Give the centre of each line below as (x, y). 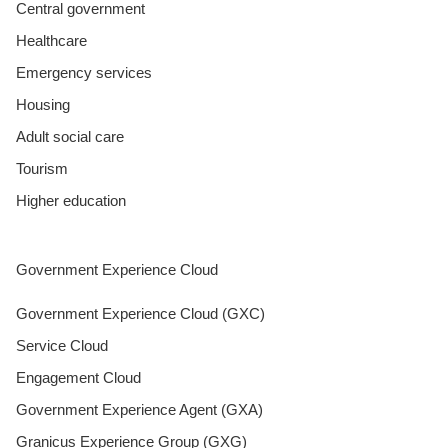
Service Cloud (62, 345)
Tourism (42, 168)
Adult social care (70, 136)
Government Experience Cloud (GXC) (140, 313)
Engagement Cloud (78, 377)
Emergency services (84, 72)
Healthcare (51, 40)
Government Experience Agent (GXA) (139, 409)
